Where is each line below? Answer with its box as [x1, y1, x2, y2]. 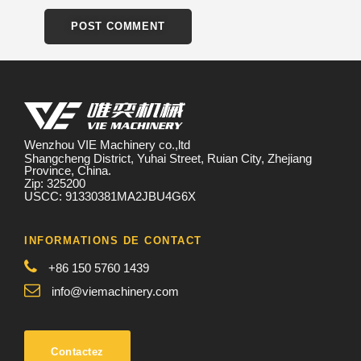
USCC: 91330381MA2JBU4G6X [24, 189, 196, 203]
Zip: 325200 [24, 176, 85, 190]
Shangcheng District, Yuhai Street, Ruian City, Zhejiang [24, 151, 312, 165]
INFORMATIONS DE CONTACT [24, 234, 202, 247]
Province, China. [24, 164, 111, 177]
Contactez [51, 345, 104, 358]
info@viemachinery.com [48, 284, 179, 298]
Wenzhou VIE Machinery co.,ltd [24, 138, 190, 151]
